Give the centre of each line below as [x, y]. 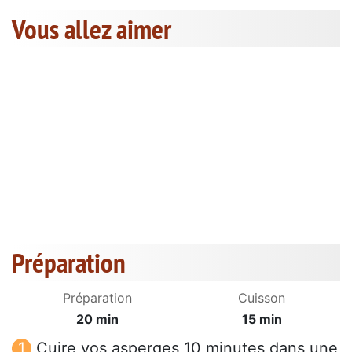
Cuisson [262, 298]
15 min [262, 319]
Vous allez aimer [92, 29]
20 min [97, 319]
